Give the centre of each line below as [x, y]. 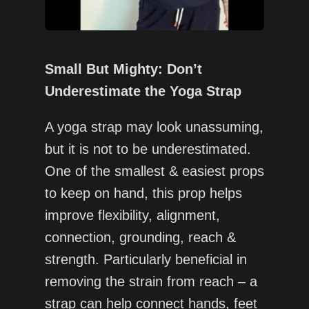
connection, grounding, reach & [140, 238]
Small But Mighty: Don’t [123, 69]
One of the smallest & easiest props [154, 171]
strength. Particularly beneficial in [146, 260]
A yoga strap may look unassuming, [154, 127]
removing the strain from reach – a [151, 282]
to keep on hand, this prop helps [143, 193]
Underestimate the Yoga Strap [143, 91]
